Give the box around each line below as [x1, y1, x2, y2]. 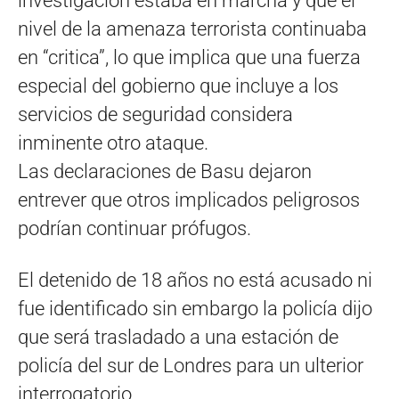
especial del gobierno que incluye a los [18, 75, 338, 98]
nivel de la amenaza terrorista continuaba [18, 18, 367, 41]
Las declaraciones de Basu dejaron [18, 160, 312, 183]
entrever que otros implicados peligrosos [18, 189, 360, 212]
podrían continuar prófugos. [18, 217, 251, 240]
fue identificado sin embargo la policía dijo [18, 297, 372, 321]
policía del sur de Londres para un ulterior [18, 354, 363, 378]
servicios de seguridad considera [18, 103, 293, 126]
